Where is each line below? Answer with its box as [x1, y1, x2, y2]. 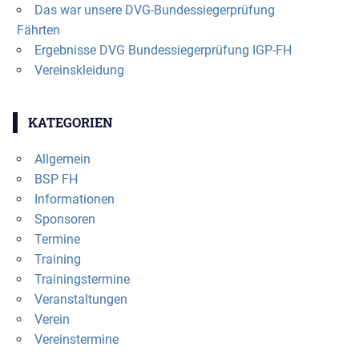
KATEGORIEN [27, 113, 113, 131]
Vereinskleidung [34, 62, 124, 78]
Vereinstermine [34, 331, 119, 347]
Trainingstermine [34, 271, 130, 287]
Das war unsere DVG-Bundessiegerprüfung [34, 2, 275, 18]
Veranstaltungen [34, 291, 127, 307]
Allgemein [34, 151, 91, 167]
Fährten [16, 22, 60, 38]
